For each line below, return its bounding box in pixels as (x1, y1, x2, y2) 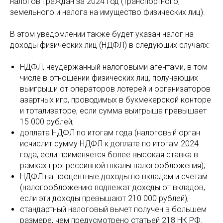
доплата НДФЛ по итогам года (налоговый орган (20, 128, 200, 137)
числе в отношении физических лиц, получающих (20, 73, 198, 83)
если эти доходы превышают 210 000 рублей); (20, 194, 189, 203)
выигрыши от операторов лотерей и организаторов (20, 84, 211, 94)
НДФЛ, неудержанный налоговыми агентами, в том (20, 62, 208, 72)
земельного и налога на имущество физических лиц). (10, 7, 205, 17)
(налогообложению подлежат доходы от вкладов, (20, 183, 205, 192)
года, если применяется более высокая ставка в (20, 150, 198, 159)
